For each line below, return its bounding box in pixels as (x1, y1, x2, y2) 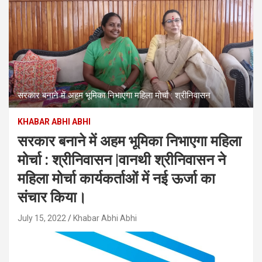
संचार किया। (18, 188, 87, 206)
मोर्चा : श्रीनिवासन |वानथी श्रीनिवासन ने (18, 151, 226, 168)
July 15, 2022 (18, 213, 66, 223)
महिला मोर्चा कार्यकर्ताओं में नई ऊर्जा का (18, 170, 215, 187)
